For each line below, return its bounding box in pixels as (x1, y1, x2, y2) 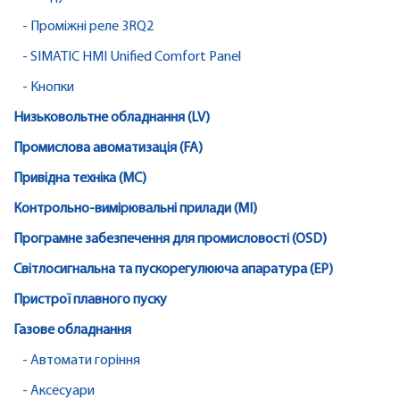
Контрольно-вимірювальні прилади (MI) (13, 202, 257, 217)
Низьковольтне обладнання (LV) (13, 111, 210, 126)
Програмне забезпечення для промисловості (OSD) (13, 232, 327, 247)
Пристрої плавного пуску (13, 293, 167, 308)
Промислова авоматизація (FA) (13, 141, 203, 156)
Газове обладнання (13, 323, 131, 338)
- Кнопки (22, 80, 74, 96)
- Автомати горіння (22, 354, 140, 369)
